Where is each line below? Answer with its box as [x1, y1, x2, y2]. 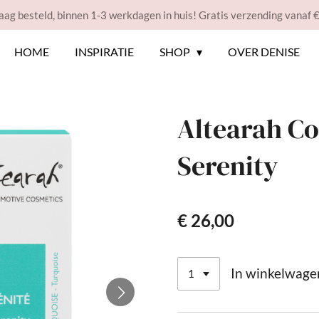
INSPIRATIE [74, 45, 134, 58]
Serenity [177, 147, 278, 184]
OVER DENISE [228, 45, 300, 58]
